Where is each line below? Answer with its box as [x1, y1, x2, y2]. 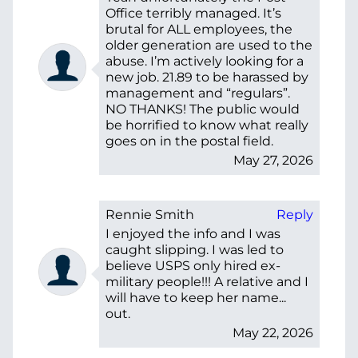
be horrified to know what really [105, 117, 308, 133]
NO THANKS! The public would [105, 101, 300, 117]
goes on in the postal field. [105, 133, 273, 149]
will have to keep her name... [105, 289, 286, 305]
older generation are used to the [105, 37, 312, 53]
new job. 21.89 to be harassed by [105, 69, 308, 85]
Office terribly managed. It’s [105, 5, 281, 21]
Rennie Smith [105, 206, 194, 222]
